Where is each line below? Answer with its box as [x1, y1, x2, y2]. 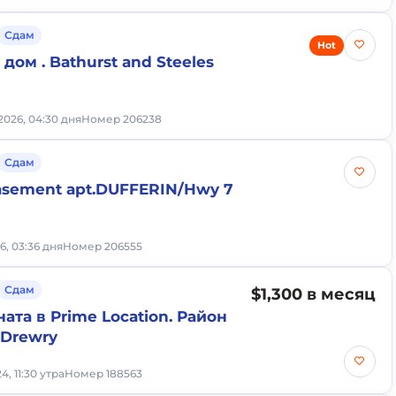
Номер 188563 [65, 367, 143, 380]
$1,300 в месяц [250, 285, 376, 304]
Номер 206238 [81, 112, 163, 126]
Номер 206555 [63, 240, 143, 253]
